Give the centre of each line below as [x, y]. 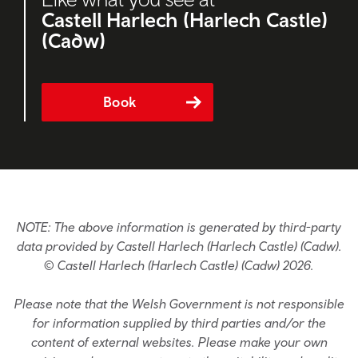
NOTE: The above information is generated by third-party [179, 227]
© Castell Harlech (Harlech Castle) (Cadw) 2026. [179, 265]
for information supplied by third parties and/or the [179, 322]
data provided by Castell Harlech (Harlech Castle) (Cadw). [179, 246]
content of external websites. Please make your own [179, 342]
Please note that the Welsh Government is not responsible [179, 303]
